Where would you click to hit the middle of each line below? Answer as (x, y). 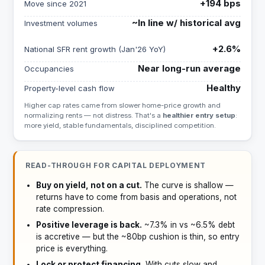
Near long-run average (189, 68)
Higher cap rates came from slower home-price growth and (122, 105)
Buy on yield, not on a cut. (89, 185)
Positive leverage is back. (89, 225)
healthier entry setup (199, 115)
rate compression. (70, 209)
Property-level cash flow (70, 88)
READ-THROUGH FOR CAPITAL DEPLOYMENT (116, 165)
